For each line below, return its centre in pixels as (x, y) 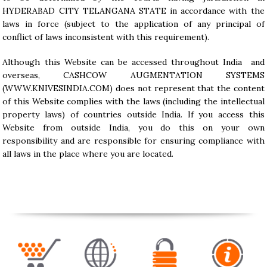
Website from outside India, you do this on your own (133, 128)
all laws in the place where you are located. (88, 154)
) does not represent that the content (187, 88)
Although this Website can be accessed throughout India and (133, 62)
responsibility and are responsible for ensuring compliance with (133, 141)
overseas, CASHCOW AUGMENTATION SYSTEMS (133, 75)
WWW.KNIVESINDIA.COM (58, 88)
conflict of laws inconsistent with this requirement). (106, 37)
